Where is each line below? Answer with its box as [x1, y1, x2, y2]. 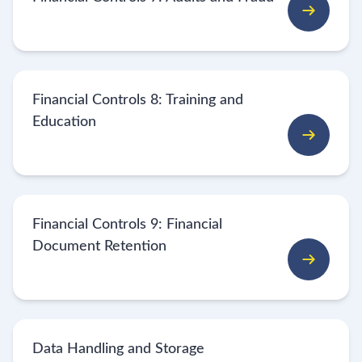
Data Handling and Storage [32, 341, 204, 356]
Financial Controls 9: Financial [32, 217, 222, 232]
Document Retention [32, 238, 166, 254]
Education [32, 114, 96, 129]
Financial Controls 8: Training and [32, 92, 243, 107]
